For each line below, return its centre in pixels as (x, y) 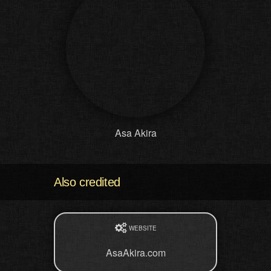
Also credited (87, 182)
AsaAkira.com (135, 253)
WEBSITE (142, 228)
